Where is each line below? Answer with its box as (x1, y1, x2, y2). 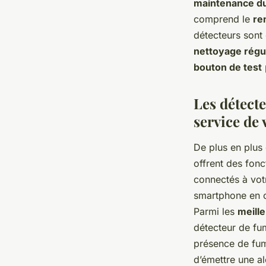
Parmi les (194, 205, 237, 218)
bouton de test (194, 61, 262, 74)
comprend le (194, 13, 253, 26)
